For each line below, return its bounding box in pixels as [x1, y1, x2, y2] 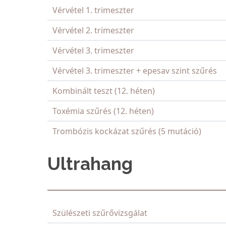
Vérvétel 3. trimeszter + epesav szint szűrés [52, 65, 217, 77]
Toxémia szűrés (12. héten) [52, 105, 154, 117]
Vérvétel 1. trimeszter [52, 5, 134, 16]
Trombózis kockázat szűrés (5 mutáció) [52, 126, 201, 137]
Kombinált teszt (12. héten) [52, 85, 155, 97]
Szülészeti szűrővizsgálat [52, 207, 147, 219]
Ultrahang [47, 153, 133, 175]
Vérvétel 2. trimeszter [52, 25, 134, 36]
